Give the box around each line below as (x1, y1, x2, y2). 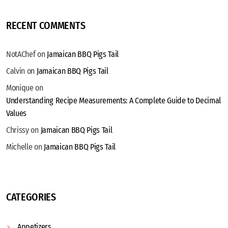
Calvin (6, 66, 25, 76)
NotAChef (6, 49, 36, 59)
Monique (6, 82, 34, 93)
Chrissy (6, 125, 29, 135)
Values (6, 108, 27, 118)
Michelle (6, 141, 33, 152)
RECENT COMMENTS (6, 19, 85, 32)
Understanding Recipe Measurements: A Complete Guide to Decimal (6, 95, 221, 105)
